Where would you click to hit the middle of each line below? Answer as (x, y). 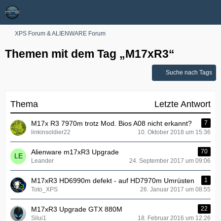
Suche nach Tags (189, 73)
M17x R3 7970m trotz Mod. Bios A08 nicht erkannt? (111, 123)
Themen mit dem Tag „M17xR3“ (90, 54)
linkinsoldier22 (51, 132)
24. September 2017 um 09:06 (170, 161)
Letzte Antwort (183, 104)
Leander (42, 161)
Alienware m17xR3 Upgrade (75, 152)
